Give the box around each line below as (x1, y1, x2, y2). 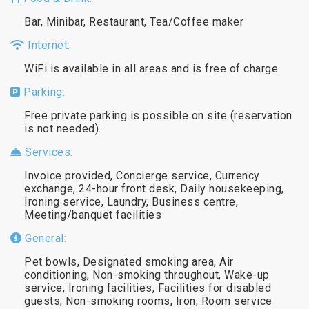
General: (21, 231, 66, 245)
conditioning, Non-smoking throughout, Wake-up (24, 268, 270, 281)
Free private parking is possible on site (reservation (24, 108, 292, 122)
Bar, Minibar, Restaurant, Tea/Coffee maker (24, 14, 243, 28)
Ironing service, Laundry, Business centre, (24, 195, 238, 208)
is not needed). (24, 121, 101, 135)
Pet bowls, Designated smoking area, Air (24, 255, 234, 268)
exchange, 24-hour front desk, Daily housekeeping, (24, 181, 284, 195)
